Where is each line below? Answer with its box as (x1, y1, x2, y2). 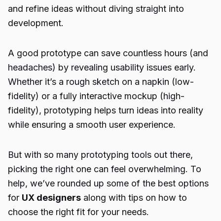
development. (8, 18, 64, 28)
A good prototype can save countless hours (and (8, 48, 208, 58)
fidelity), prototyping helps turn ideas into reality (8, 105, 203, 115)
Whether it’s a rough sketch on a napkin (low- (8, 76, 194, 87)
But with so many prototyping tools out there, (8, 149, 193, 160)
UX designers (22, 192, 81, 203)
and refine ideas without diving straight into (8, 3, 184, 14)
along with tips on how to (81, 192, 187, 203)
